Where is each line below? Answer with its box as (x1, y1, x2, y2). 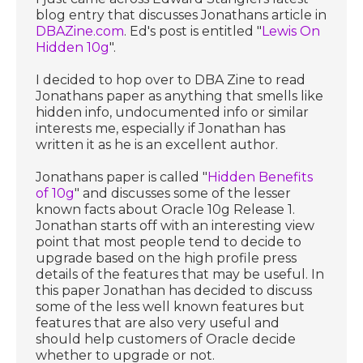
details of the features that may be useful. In (36, 266, 325, 282)
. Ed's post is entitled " (124, 23, 263, 39)
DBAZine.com (36, 23, 125, 39)
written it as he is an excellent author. (36, 136, 279, 152)
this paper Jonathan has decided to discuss (36, 282, 313, 298)
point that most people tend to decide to (36, 233, 302, 250)
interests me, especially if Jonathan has (36, 120, 286, 136)
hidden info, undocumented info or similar (36, 104, 310, 120)
